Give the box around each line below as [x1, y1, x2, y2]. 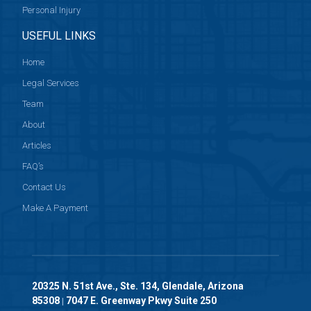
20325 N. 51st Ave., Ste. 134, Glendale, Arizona [31, 280, 244, 292]
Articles [22, 140, 52, 151]
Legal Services [22, 78, 80, 89]
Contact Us [22, 182, 67, 193]
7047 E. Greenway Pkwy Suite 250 [65, 295, 217, 307]
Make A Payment [22, 203, 89, 214]
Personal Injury [22, 5, 81, 16]
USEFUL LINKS [22, 29, 96, 43]
